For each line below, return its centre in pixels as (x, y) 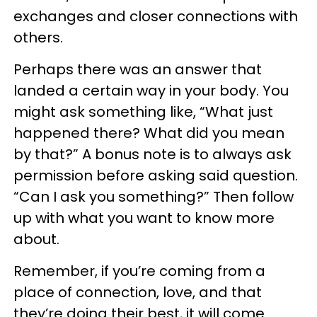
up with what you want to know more (144, 218)
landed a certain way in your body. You (151, 90)
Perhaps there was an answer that (138, 69)
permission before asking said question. (156, 175)
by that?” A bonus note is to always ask (152, 154)
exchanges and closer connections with (156, 16)
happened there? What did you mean (149, 133)
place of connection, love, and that (138, 292)
